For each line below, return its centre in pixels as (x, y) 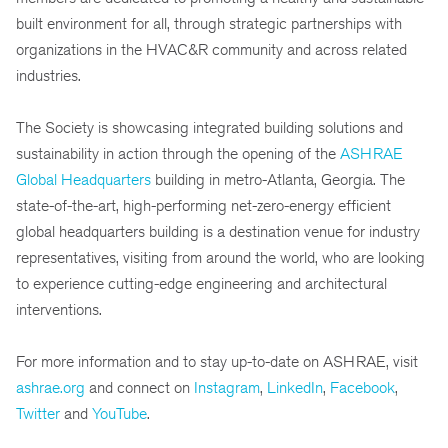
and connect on (139, 387)
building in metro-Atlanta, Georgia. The (278, 179)
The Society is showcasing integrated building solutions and (209, 127)
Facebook (362, 387)
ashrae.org (50, 387)
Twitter (38, 413)
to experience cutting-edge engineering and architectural (201, 283)
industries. (48, 75)
